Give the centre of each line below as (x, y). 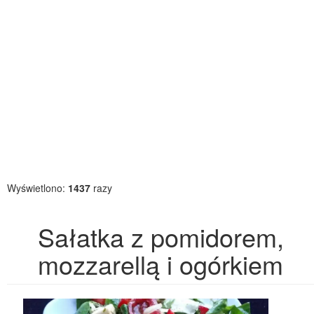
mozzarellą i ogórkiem (161, 264)
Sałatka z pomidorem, (161, 237)
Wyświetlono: (37, 188)
